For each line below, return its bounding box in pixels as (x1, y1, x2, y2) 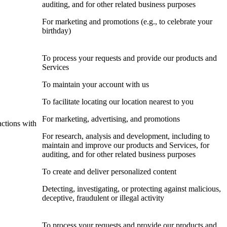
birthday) (42, 26, 71, 35)
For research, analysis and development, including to (42, 132, 210, 141)
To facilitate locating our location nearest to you (42, 97, 194, 106)
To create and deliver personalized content (42, 167, 176, 176)
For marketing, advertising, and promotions (42, 115, 180, 124)
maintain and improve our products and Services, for (42, 141, 209, 150)
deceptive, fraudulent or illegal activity (42, 194, 164, 203)
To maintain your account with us (42, 80, 149, 89)
